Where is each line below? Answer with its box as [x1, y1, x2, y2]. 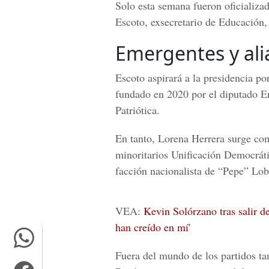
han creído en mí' [115, 220, 190, 234]
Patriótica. [115, 103, 160, 117]
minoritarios [115, 147, 171, 162]
